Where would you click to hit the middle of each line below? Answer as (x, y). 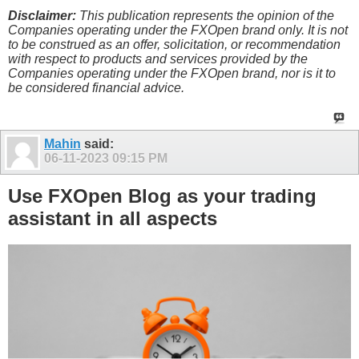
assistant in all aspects (113, 219)
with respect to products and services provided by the (158, 58)
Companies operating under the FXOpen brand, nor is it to (172, 73)
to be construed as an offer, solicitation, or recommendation (174, 44)
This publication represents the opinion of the (205, 15)
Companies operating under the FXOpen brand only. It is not (178, 30)
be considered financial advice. (96, 87)
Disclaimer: (42, 15)
